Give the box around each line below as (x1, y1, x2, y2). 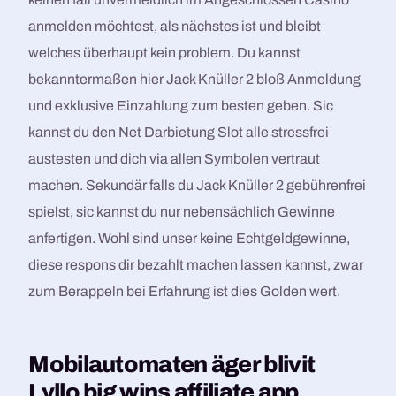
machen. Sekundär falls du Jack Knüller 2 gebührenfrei (28, 178, 367, 193)
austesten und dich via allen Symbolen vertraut (28, 151, 321, 166)
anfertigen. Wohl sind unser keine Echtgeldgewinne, (28, 231, 351, 246)
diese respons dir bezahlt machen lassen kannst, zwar (28, 257, 364, 272)
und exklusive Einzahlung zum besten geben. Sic (28, 98, 334, 113)
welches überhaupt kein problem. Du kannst (28, 45, 301, 60)
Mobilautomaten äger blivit (28, 352, 316, 377)
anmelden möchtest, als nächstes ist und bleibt (28, 19, 322, 34)
